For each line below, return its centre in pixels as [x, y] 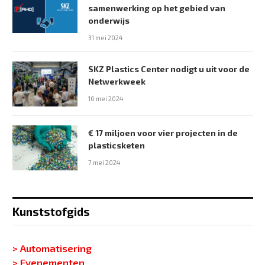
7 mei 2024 [104, 162]
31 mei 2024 [105, 38]
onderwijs [109, 20]
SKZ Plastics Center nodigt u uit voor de [169, 69]
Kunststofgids [51, 211]
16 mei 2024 [106, 98]
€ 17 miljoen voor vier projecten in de [163, 133]
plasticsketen [117, 145]
